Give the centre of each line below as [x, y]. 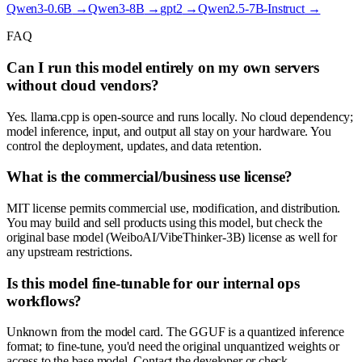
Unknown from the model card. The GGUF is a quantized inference [176, 332]
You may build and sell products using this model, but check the [164, 223]
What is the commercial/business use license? [150, 177]
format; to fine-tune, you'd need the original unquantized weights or [173, 347]
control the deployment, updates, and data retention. [134, 145]
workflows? [44, 301]
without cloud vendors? [83, 85]
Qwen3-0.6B [40, 9]
